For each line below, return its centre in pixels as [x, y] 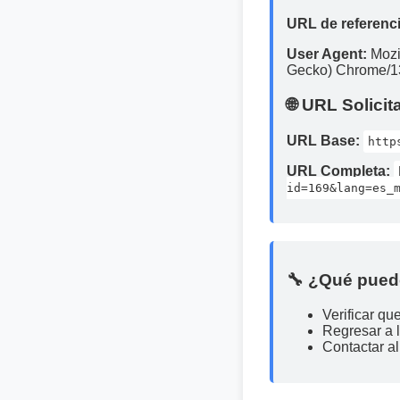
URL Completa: [338, 171]
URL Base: [323, 140]
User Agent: [327, 54]
